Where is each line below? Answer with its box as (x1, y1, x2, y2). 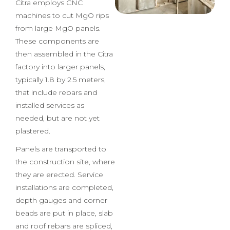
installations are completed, (15, 210, 113, 220)
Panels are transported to (15, 171, 106, 181)
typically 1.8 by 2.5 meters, (15, 102, 106, 112)
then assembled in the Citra (15, 76, 113, 86)
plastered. (15, 154, 50, 163)
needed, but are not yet (15, 141, 100, 150)
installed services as (15, 128, 84, 138)
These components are (15, 64, 99, 73)
